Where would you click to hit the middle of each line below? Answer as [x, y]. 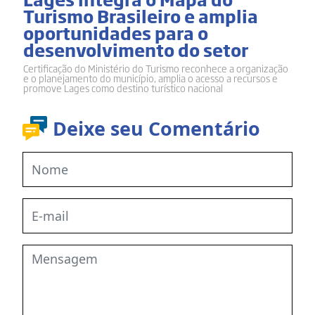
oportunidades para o [116, 33]
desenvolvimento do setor [136, 50]
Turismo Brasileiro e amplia [141, 16]
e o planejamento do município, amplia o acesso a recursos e [150, 78]
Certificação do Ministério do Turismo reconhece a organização [156, 69]
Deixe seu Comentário [156, 128]
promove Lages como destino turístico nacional [123, 88]
